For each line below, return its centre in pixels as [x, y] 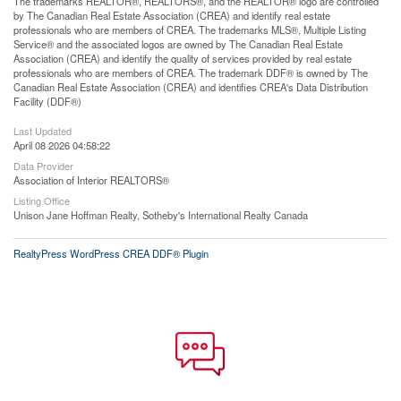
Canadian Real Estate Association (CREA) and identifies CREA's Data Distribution [191, 86]
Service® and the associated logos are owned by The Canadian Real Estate [178, 43]
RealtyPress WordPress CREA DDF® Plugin [111, 253]
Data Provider [43, 165]
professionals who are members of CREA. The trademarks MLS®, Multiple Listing [190, 29]
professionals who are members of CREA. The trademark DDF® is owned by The [191, 72]
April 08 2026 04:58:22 [62, 145]
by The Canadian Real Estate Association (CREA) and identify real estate [172, 15]
